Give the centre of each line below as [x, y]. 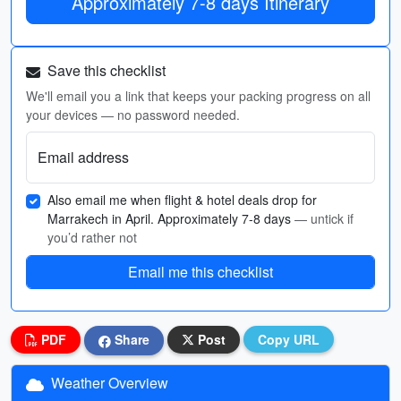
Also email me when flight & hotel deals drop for [182, 200]
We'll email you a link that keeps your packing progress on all [198, 96]
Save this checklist [105, 70]
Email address [83, 157]
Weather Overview [108, 382]
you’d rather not [92, 237]
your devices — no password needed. [133, 115]
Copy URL [289, 339]
